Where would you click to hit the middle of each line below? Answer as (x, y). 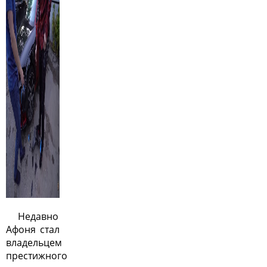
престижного (37, 256)
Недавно (38, 216)
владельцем (34, 243)
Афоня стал (33, 229)
